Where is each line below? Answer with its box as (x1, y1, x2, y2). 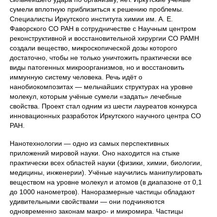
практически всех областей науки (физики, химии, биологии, (10, 159, 202, 167)
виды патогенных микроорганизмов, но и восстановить (10, 63, 184, 72)
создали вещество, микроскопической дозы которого (10, 44, 177, 52)
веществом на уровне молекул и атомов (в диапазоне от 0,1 (10, 178, 202, 186)
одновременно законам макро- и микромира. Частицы (10, 207, 183, 216)
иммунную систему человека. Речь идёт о (10, 73, 142, 81)
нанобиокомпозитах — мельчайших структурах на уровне (10, 83, 193, 91)
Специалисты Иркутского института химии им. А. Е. (10, 15, 173, 23)
